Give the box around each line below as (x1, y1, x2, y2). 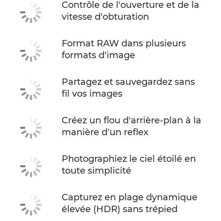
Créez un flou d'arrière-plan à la (62, 114, 201, 126)
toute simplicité (62, 165, 131, 176)
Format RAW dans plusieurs (62, 37, 186, 49)
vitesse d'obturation (62, 11, 149, 22)
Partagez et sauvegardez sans (62, 76, 195, 87)
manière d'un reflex (62, 126, 148, 138)
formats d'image (62, 49, 135, 61)
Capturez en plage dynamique (62, 191, 197, 203)
